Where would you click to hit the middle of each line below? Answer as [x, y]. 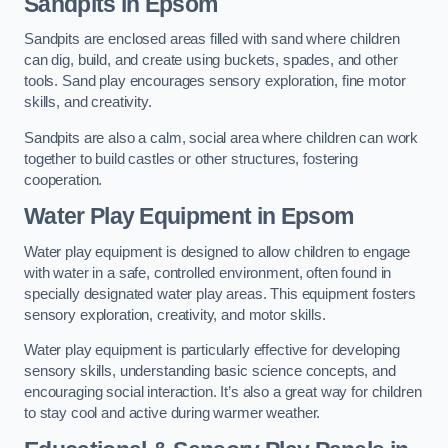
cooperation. [63, 179]
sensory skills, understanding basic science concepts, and [210, 371]
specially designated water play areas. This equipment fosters [220, 293]
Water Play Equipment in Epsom [189, 216]
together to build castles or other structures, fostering [191, 158]
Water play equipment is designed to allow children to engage [217, 251]
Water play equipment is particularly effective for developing [212, 350]
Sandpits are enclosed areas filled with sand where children [212, 39]
